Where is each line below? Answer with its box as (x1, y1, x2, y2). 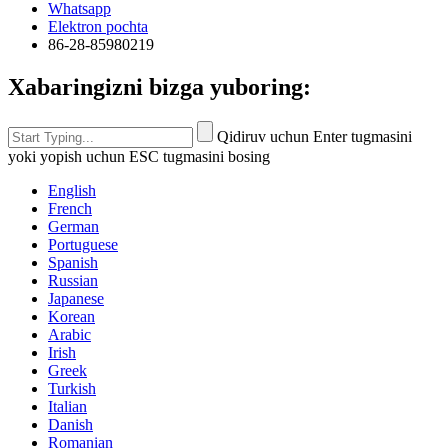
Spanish (48, 253, 98, 271)
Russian (48, 271, 98, 289)
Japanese (48, 289, 104, 307)
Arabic (48, 325, 91, 343)
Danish (48, 415, 93, 433)
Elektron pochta (48, 17, 148, 35)
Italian (48, 397, 87, 415)
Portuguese (48, 235, 118, 253)
